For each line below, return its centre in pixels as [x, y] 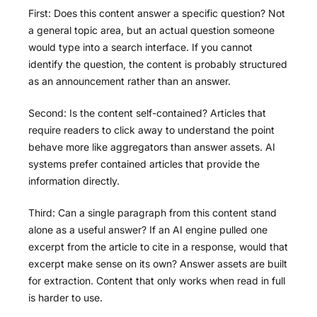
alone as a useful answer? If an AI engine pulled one [148, 230]
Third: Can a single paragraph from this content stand [152, 213]
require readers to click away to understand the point [151, 130]
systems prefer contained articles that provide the [144, 164]
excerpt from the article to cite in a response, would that [158, 247]
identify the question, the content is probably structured [158, 64]
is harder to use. [65, 298]
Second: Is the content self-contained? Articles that [147, 113]
